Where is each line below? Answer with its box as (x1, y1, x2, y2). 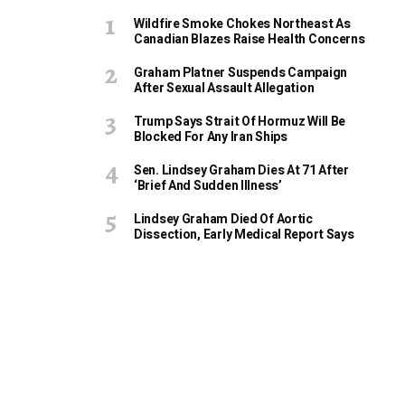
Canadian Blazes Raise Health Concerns (134, 30, 365, 49)
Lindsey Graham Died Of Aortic (134, 210, 313, 229)
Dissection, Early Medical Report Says (134, 225, 354, 244)
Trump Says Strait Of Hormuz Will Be (134, 112, 346, 131)
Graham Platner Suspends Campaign (134, 63, 348, 82)
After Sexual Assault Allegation (134, 79, 315, 98)
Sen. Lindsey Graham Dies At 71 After (134, 161, 349, 180)
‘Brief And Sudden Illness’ (134, 176, 282, 195)
